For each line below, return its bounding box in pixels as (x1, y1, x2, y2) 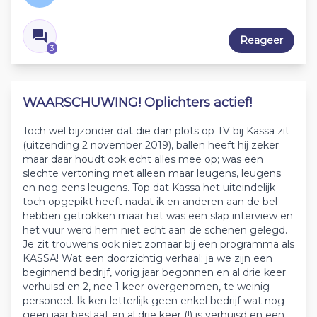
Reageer (240, 34, 283, 47)
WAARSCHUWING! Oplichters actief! (23, 95, 252, 110)
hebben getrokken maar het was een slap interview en (23, 209, 293, 222)
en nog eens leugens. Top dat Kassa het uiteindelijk (23, 181, 275, 194)
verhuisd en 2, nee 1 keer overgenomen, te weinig (23, 280, 270, 293)
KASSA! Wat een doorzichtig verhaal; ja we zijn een (23, 252, 272, 265)
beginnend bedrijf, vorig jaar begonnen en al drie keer (23, 266, 286, 279)
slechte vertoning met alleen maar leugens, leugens (23, 167, 281, 180)
